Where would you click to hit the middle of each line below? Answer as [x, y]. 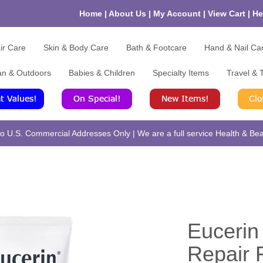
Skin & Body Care [76, 48]
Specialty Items [181, 73]
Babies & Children [102, 73]
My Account [178, 14]
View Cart [227, 14]
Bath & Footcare [156, 48]
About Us [128, 14]
